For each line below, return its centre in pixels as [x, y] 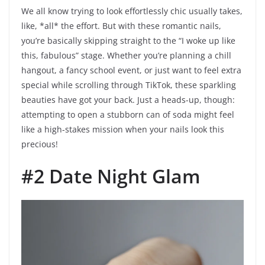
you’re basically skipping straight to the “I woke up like [128, 41]
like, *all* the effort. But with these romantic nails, [121, 26]
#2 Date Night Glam [111, 176]
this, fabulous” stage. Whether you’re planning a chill [126, 56]
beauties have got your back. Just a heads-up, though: [128, 100]
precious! [40, 144]
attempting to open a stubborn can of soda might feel [128, 115]
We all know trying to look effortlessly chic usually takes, [132, 11]
